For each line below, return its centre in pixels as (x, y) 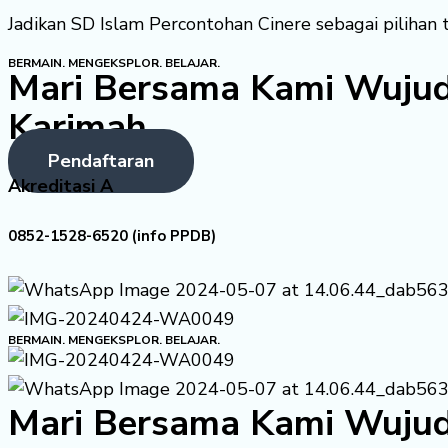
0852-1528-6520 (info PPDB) (112, 236)
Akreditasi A (60, 186)
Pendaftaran (101, 161)
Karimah (77, 128)
